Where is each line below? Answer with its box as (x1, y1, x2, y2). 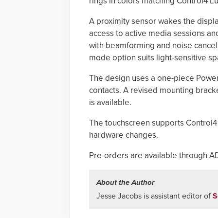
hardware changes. (89, 130, 158, 140)
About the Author (96, 178, 154, 187)
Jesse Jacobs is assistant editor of (96, 191, 213, 201)
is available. (89, 97, 131, 108)
